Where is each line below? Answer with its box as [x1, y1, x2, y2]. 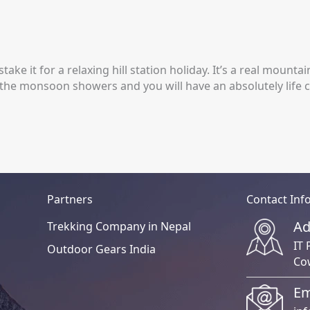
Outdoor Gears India [47, 241, 156, 257]
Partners [47, 192, 93, 208]
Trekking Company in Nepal [47, 219, 192, 235]
